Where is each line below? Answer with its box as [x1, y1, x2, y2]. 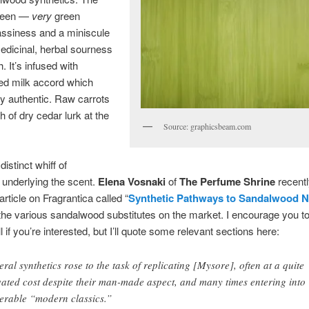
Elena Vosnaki [97, 174, 166, 190]
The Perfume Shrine [179, 174, 275, 190]
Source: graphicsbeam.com [163, 121, 252, 132]
